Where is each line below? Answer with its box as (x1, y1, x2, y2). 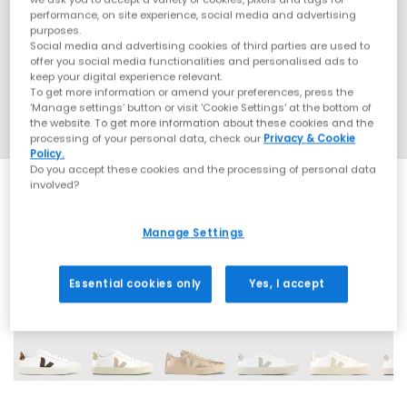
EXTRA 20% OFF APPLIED (138, 193, 269, 209)
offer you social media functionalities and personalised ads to (30, 53, 359, 68)
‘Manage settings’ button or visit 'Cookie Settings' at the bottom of (30, 99, 372, 114)
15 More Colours (14, 268, 114, 284)
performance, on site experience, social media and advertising (30, 6, 357, 22)
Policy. (30, 145, 65, 161)
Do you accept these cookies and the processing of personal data (30, 161, 377, 176)
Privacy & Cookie (263, 130, 356, 145)
